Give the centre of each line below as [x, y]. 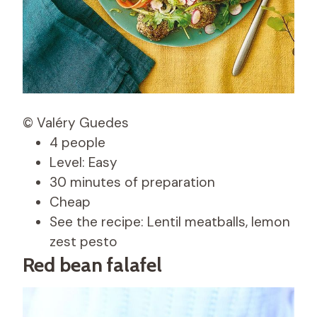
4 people [77, 142]
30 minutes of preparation [132, 182]
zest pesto [83, 241]
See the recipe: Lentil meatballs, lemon [170, 221]
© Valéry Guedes [76, 122]
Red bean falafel [92, 264]
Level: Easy [83, 162]
